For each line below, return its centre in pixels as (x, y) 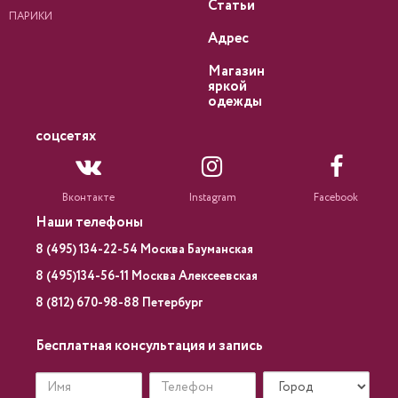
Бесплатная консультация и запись (149, 346)
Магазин (236, 72)
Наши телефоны (89, 223)
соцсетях (66, 136)
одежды (235, 102)
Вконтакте (89, 198)
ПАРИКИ (31, 16)
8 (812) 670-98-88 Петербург (119, 303)
